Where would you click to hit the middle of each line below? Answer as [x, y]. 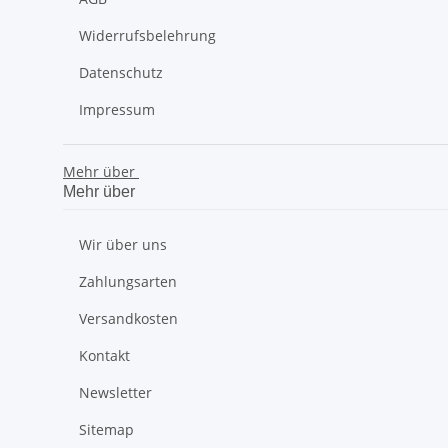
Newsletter [115, 392]
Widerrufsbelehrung [147, 35]
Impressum [117, 109]
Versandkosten [128, 318]
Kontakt [104, 355]
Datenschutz [121, 72]
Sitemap [106, 429]
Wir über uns [123, 244]
